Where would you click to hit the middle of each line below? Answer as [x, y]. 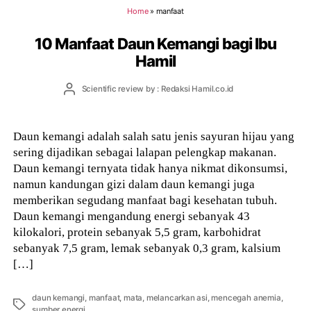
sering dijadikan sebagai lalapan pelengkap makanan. [145, 152]
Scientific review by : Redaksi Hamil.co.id [158, 89]
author [81, 100]
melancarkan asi [177, 298]
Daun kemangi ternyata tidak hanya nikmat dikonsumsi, [151, 168]
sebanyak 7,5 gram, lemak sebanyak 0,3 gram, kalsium [147, 248]
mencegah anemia [246, 298]
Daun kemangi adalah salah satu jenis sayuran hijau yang [154, 136]
